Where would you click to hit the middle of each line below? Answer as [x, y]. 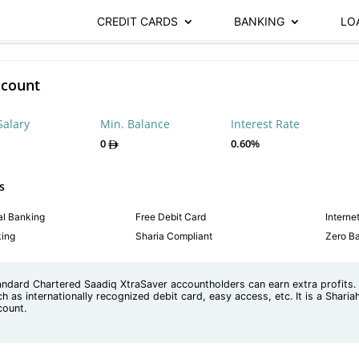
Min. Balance [135, 124]
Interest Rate [265, 124]
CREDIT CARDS [137, 21]
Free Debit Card [171, 217]
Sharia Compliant [174, 236]
